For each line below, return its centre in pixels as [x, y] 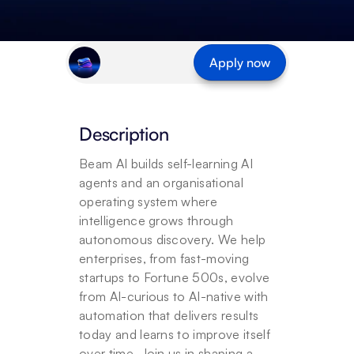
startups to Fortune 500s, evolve [175, 277]
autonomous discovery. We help [173, 239]
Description [124, 134]
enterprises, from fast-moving [164, 258]
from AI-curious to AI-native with [174, 296]
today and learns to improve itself [175, 334]
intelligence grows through [156, 220]
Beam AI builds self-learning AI [166, 164]
